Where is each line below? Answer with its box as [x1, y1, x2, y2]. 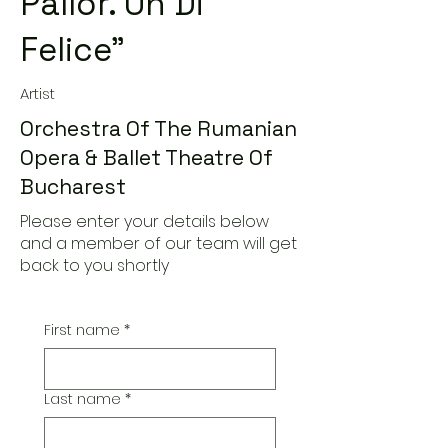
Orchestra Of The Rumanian [20, 115, 297, 142]
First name [44, 320, 120, 340]
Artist [20, 83, 55, 104]
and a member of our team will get [20, 232, 297, 255]
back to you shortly [20, 254, 169, 277]
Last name [44, 389, 121, 409]
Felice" [20, 29, 125, 71]
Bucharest [20, 173, 126, 200]
